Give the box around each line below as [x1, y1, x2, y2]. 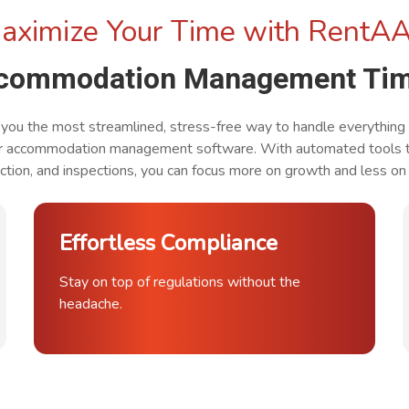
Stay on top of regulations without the [59, 272, 301, 292]
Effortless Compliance [59, 228, 278, 257]
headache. [59, 294, 123, 314]
